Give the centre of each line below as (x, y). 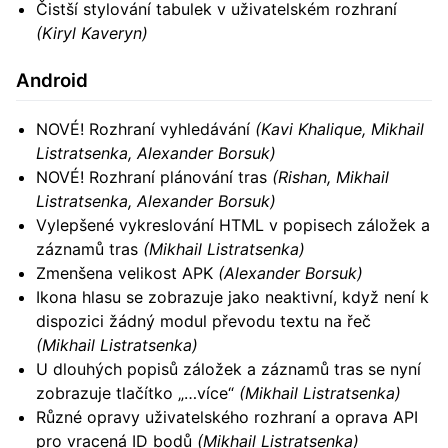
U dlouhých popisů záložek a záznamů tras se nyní (228, 369)
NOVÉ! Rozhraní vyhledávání (145, 129)
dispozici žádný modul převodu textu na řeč (203, 321)
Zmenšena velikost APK (127, 273)
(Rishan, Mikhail (330, 177)
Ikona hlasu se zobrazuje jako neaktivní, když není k (232, 297)
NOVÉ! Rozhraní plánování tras (154, 177)
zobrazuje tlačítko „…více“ (137, 393)
